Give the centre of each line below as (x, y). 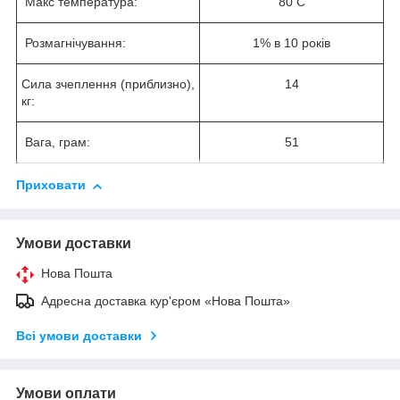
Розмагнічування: (74, 43)
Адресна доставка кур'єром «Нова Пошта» (166, 301)
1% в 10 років (292, 43)
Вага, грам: (56, 142)
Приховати (51, 185)
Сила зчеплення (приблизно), (108, 84)
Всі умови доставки (79, 336)
